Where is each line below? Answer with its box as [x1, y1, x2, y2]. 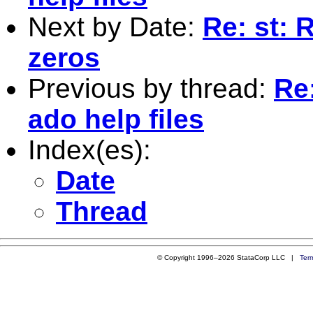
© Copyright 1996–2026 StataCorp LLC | [157, 253, 300, 261]
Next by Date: [28, 11, 203, 42]
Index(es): [28, 134, 151, 165]
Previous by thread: [28, 73, 274, 103]
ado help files [28, 103, 204, 134]
